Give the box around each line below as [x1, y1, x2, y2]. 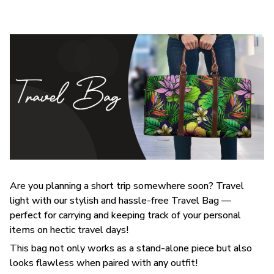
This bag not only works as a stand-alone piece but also [10, 242, 252, 256]
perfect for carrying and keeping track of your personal [10, 208, 241, 222]
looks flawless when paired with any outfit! [10, 256, 198, 270]
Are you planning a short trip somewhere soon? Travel [10, 179, 244, 193]
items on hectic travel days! [10, 223, 131, 237]
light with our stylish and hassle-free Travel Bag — [10, 193, 231, 207]
